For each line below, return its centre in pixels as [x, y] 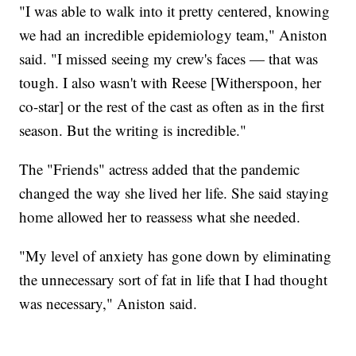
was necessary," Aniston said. [108, 304]
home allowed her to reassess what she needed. [160, 217]
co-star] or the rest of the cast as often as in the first [172, 106]
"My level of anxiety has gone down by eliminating [176, 256]
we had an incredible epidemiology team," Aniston [174, 35]
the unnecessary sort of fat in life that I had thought [174, 280]
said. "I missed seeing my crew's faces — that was [169, 59]
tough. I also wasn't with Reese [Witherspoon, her [170, 83]
